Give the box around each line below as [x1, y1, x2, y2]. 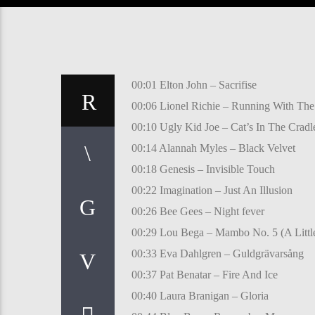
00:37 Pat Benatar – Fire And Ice [131, 268, 278, 281]
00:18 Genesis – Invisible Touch [131, 162, 275, 175]
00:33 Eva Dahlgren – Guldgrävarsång [131, 247, 304, 259]
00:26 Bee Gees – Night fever [131, 205, 264, 217]
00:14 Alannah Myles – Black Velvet [131, 141, 295, 154]
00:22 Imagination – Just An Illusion [131, 184, 292, 196]
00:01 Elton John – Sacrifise [131, 78, 257, 91]
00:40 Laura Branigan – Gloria [131, 289, 269, 302]
